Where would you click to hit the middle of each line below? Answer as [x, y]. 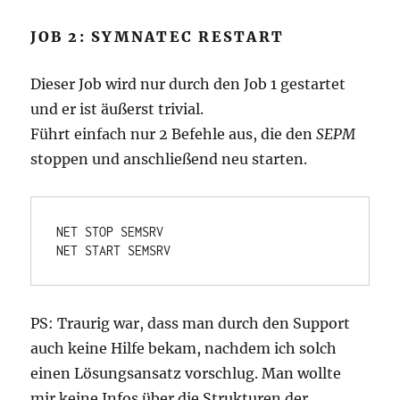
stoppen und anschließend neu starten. [169, 159]
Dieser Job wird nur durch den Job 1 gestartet [188, 84]
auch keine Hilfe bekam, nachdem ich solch [184, 349]
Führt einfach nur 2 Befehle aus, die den [174, 134]
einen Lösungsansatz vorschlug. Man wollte [186, 374]
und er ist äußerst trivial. [117, 109]
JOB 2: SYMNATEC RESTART [158, 37]
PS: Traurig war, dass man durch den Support [191, 324]
